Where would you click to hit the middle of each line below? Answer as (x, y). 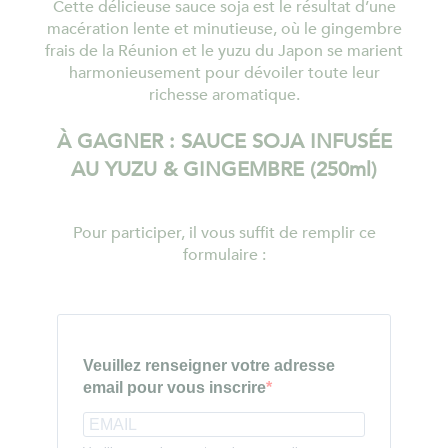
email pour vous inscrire (174, 387)
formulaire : (224, 255)
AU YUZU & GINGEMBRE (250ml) (224, 169)
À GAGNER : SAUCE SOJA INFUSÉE (224, 141)
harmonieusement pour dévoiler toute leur (224, 73)
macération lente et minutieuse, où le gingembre (224, 29)
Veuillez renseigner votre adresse (209, 365)
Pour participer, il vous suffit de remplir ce (224, 233)
